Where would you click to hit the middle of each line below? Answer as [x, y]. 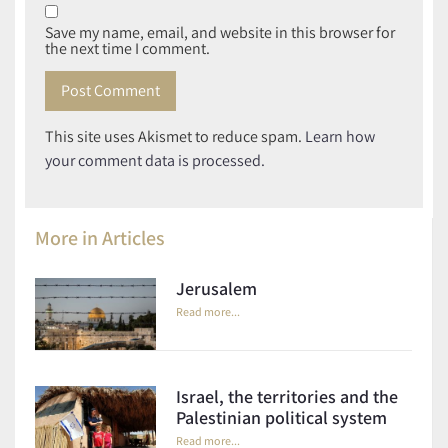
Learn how [340, 137]
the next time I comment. [127, 48]
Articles [133, 237]
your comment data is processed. [155, 161]
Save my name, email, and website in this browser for [220, 32]
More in [68, 237]
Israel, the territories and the [286, 397]
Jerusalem [216, 288]
